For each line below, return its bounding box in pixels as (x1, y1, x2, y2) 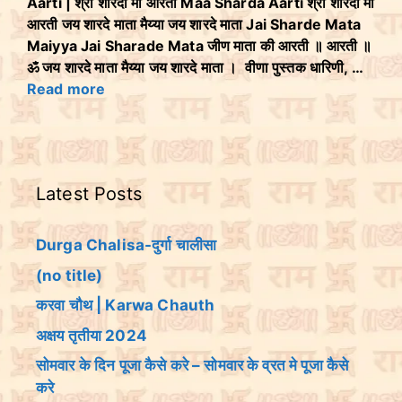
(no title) (36, 266, 103, 284)
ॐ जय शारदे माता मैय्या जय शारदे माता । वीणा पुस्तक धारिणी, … (27, 58, 363, 76)
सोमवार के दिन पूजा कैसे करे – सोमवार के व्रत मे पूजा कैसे (36, 356, 349, 374)
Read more (27, 80, 106, 98)
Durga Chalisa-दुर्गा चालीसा (36, 236, 217, 254)
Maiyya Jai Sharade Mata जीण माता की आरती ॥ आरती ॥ (27, 37, 371, 55)
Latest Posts (36, 183, 142, 205)
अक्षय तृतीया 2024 (36, 326, 147, 345)
